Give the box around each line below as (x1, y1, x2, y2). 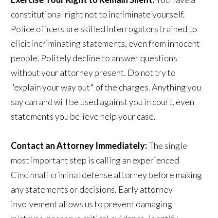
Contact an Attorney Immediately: (11, 140, 147, 151)
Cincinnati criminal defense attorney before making (11, 169, 202, 181)
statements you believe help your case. (11, 111, 156, 122)
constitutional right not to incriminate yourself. (11, 9, 185, 20)
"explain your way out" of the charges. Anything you (11, 82, 201, 93)
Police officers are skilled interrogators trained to (11, 23, 198, 35)
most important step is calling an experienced (11, 155, 180, 166)
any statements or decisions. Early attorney (11, 184, 173, 195)
